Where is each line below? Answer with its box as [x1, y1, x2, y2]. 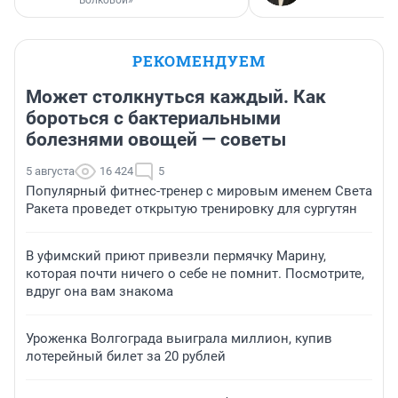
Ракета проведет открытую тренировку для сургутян [26, 201, 357, 218]
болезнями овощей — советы [26, 129, 286, 151]
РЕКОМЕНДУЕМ [132, 51, 266, 72]
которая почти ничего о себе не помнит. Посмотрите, [26, 266, 364, 283]
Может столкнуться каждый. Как [26, 86, 326, 108]
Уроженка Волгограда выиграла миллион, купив [26, 330, 332, 347]
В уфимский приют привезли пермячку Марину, [26, 248, 326, 265]
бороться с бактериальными [26, 107, 281, 130]
